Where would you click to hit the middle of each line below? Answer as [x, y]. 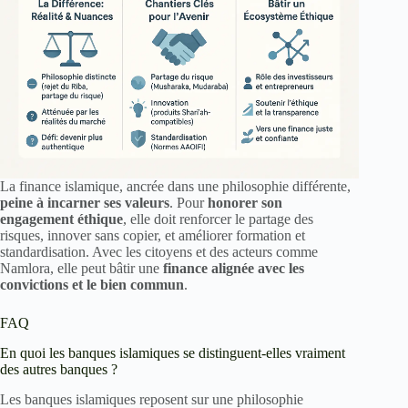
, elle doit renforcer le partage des [218, 219]
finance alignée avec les [234, 269]
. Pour [189, 203]
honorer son [245, 203]
